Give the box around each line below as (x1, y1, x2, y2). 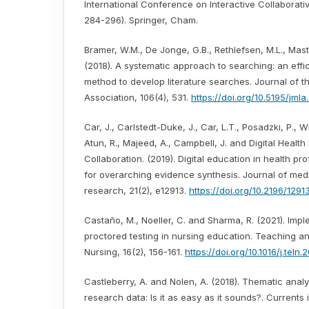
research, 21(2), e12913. (84, 185, 189, 197)
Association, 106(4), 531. (84, 92, 191, 103)
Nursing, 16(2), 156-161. (84, 246, 185, 258)
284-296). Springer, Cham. (84, 14, 198, 26)
